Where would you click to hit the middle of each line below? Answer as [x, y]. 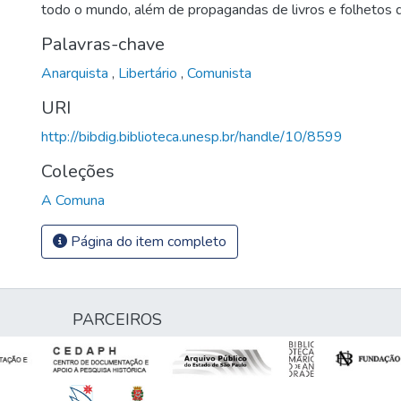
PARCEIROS [117, 320]
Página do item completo [147, 241]
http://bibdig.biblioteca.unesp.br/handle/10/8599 [192, 137]
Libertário [149, 73]
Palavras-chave [103, 44]
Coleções [78, 171]
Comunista [219, 73]
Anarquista [77, 73]
